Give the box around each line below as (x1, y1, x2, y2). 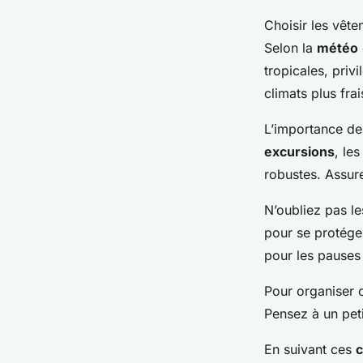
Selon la (264, 40, 317, 57)
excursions (264, 143, 335, 160)
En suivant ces (264, 341, 356, 358)
